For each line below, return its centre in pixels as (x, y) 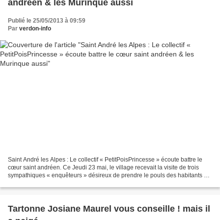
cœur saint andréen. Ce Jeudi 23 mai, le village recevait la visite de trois (103, 168)
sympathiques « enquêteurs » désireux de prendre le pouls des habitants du (109, 176)
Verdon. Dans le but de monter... (50, 183)
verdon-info (35, 28)
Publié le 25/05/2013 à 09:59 (47, 20)
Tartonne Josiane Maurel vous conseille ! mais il (109, 209)
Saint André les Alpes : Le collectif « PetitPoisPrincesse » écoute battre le (105, 160)
